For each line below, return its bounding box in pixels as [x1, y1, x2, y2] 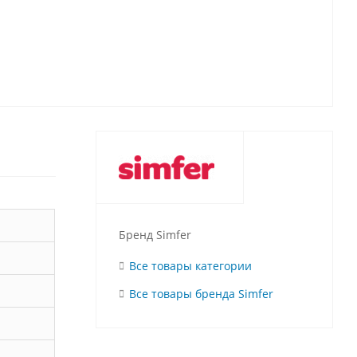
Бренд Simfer [118, 227, 191, 243]
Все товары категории [128, 258, 252, 274]
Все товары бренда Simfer [128, 286, 273, 302]
